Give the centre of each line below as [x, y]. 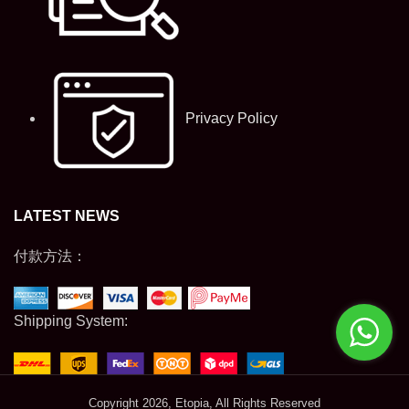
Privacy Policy [230, 119]
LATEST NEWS [67, 215]
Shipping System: [71, 321]
